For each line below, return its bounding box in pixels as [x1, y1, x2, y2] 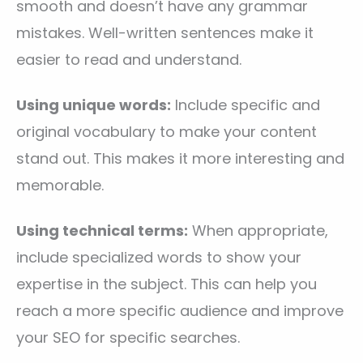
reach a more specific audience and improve [16, 301, 344, 322]
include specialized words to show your [16, 247, 301, 268]
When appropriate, [188, 220, 328, 241]
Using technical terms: [16, 220, 188, 241]
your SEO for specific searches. [16, 327, 240, 348]
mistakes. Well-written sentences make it [16, 22, 314, 43]
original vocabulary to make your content [16, 122, 317, 143]
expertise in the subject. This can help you [16, 274, 317, 295]
